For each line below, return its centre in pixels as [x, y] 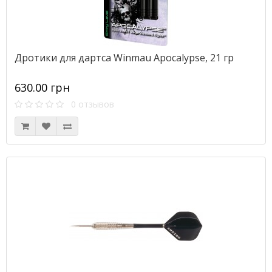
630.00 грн [42, 87]
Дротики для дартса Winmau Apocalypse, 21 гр [124, 58]
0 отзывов [89, 104]
